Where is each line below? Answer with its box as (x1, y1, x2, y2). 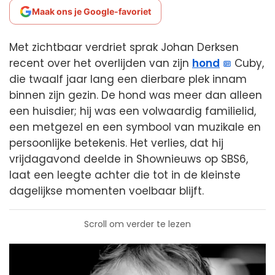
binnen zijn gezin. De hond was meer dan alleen (9, 88, 262, 103)
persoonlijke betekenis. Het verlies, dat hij (9, 136, 223, 150)
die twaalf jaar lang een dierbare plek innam (9, 72, 247, 87)
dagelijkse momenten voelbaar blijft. (9, 184, 204, 198)
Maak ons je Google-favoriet (32, 6, 151, 17)
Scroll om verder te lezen (84, 218, 191, 230)
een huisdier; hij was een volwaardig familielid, (9, 104, 256, 118)
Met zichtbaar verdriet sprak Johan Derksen (9, 40, 239, 55)
